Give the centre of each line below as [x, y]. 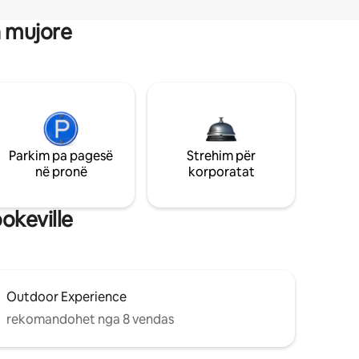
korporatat [221, 171]
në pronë [61, 171]
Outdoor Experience [67, 296]
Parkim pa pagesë [61, 155]
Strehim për [221, 155]
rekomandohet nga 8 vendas [90, 319]
